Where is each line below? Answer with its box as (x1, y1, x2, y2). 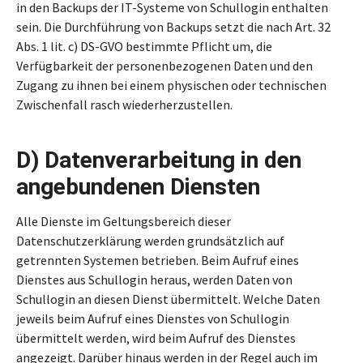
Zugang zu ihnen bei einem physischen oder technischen (16, 77, 327, 93)
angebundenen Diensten (16, 173, 260, 200)
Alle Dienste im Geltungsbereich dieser (16, 213, 231, 229)
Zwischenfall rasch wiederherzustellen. (16, 96, 233, 113)
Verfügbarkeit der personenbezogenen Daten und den (16, 58, 313, 74)
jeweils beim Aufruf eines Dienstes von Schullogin (16, 310, 289, 327)
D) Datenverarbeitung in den (16, 147, 301, 173)
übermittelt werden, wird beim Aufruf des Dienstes (16, 330, 296, 346)
